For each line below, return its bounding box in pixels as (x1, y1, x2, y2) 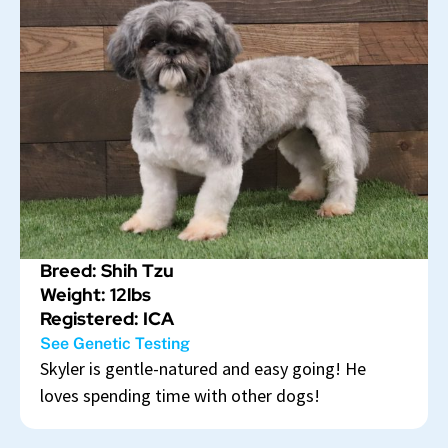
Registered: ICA (40, 307, 174, 331)
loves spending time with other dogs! (40, 384, 320, 408)
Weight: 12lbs (40, 283, 151, 307)
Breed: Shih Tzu (40, 259, 174, 283)
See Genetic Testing (40, 334, 190, 354)
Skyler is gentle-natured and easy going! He (40, 357, 366, 381)
